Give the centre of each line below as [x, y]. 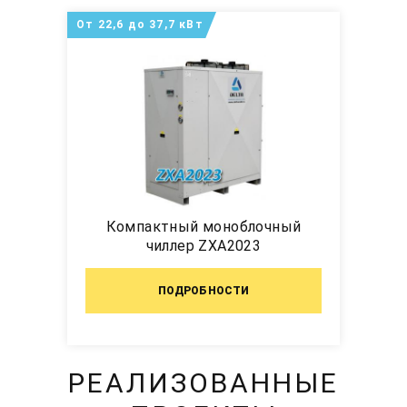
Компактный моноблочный [203, 227]
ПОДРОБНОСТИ [203, 291]
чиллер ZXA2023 [203, 246]
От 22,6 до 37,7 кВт [140, 25]
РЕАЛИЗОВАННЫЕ [203, 383]
